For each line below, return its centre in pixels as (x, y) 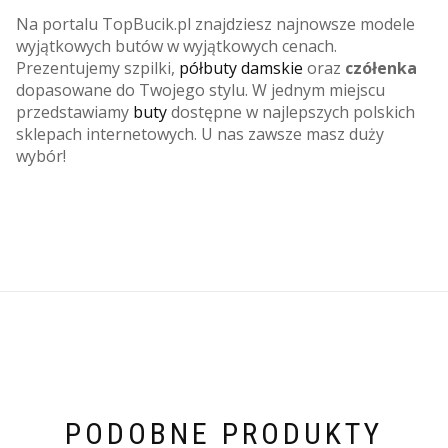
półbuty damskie (241, 67)
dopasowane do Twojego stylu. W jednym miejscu (200, 89)
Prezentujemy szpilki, (97, 67)
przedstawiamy (74, 111)
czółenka (381, 67)
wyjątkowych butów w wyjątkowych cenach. (176, 45)
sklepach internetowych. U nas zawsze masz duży (200, 133)
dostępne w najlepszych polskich (291, 111)
